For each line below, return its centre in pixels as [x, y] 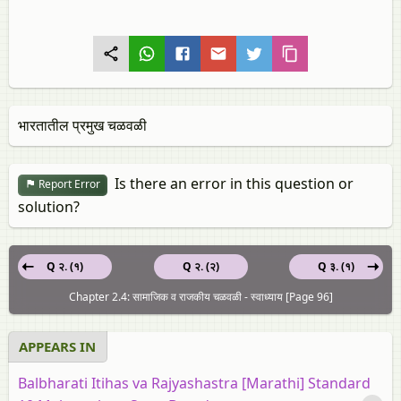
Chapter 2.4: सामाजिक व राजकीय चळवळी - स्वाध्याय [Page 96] [200, 296]
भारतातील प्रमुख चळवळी [82, 125]
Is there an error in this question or [230, 183]
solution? [49, 206]
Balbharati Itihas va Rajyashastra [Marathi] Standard [194, 383]
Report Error [68, 184]
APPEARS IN [57, 346]
